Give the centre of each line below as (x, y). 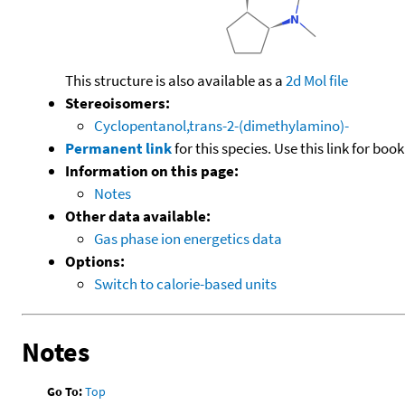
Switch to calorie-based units (185, 283)
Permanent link (118, 148)
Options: (95, 261)
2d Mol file (317, 80)
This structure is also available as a (175, 80)
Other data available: (138, 216)
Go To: (65, 391)
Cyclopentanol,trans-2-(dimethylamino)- (221, 125)
